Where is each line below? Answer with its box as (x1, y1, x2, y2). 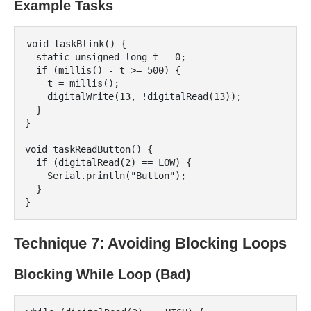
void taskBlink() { (26, 38, 126, 49)
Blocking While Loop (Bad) (14, 267, 191, 282)
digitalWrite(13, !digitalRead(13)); (25, 91, 47, 102)
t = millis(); (25, 78, 47, 89)
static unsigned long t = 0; (25, 51, 36, 62)
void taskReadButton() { (25, 144, 153, 155)
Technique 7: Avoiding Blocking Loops (14, 235, 287, 252)
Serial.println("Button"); (25, 170, 47, 181)
